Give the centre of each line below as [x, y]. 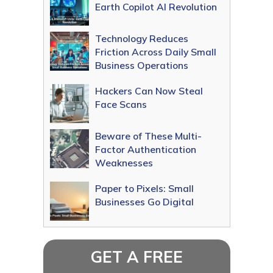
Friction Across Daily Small [155, 52]
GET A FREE [136, 257]
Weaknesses [124, 163]
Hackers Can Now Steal [149, 91]
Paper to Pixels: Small [144, 189]
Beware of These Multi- [148, 136]
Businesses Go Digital [144, 202]
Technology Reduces [141, 39]
